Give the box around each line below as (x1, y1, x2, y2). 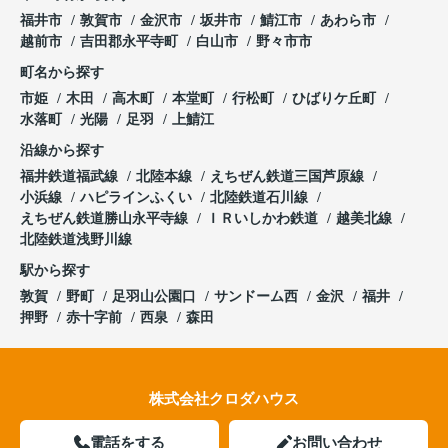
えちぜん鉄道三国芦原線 (210, 169, 368, 185)
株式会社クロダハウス (149, 391, 299, 408)
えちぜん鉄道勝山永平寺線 (20, 211, 192, 227)
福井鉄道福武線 (20, 169, 122, 185)
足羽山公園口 (112, 289, 196, 305)
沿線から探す (20, 143, 104, 159)
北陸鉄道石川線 (210, 190, 312, 206)
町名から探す (20, 65, 104, 81)
